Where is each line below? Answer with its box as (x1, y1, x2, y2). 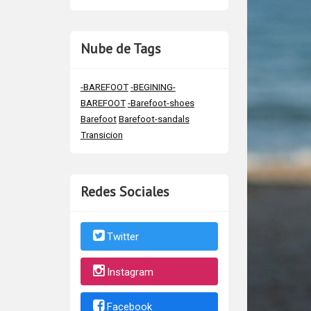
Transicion (80, 130, 123, 141)
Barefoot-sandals (118, 114, 190, 125)
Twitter (106, 230, 139, 244)
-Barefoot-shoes (127, 98, 194, 109)
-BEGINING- (130, 82, 176, 93)
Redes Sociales (80, 183, 169, 201)
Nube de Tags (80, 40, 161, 58)
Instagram (106, 265, 153, 278)
